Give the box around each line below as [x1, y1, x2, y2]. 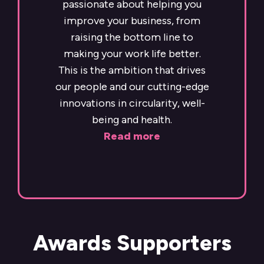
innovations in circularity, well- [59, 97, 205, 110]
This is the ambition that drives [58, 64, 206, 77]
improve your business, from [64, 14, 200, 28]
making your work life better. [63, 47, 201, 61]
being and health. [92, 113, 172, 127]
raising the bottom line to [71, 31, 193, 44]
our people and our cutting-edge [55, 80, 209, 94]
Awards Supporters [32, 230, 232, 256]
